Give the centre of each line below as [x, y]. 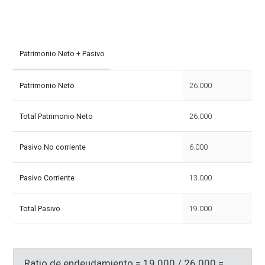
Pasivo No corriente [52, 147]
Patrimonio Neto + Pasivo [62, 53]
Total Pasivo [40, 208]
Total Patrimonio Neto [56, 116]
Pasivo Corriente [47, 177]
